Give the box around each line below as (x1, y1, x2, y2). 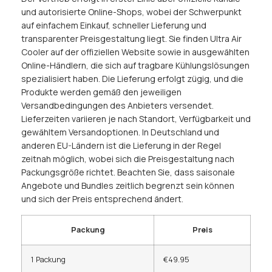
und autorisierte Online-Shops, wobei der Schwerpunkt (21, 6, 242, 18)
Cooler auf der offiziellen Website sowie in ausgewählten (21, 46, 250, 58)
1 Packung (31, 254, 66, 265)
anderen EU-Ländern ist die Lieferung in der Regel (21, 140, 221, 152)
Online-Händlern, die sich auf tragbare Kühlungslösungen (21, 59, 250, 72)
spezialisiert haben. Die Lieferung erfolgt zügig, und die (21, 73, 243, 85)
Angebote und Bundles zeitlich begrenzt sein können (21, 180, 234, 192)
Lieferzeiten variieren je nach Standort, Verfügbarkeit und (21, 113, 251, 125)
